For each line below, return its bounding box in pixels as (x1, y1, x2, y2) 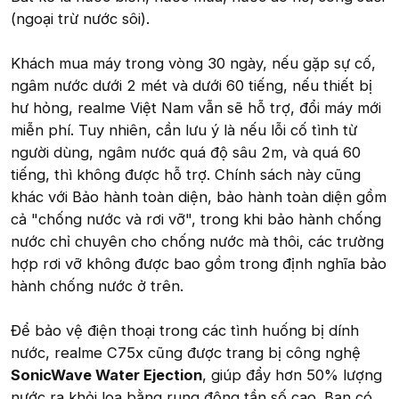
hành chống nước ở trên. (11, 276, 183, 295)
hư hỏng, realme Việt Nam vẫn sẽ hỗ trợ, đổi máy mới (11, 98, 381, 117)
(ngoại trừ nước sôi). (11, 9, 150, 28)
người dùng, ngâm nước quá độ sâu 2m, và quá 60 (11, 142, 361, 161)
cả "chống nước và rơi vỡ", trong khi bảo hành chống (11, 209, 381, 228)
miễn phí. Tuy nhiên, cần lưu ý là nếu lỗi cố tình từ (11, 120, 357, 139)
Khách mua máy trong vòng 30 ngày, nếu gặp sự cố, (11, 53, 376, 72)
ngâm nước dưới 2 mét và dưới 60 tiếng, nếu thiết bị (11, 76, 372, 94)
